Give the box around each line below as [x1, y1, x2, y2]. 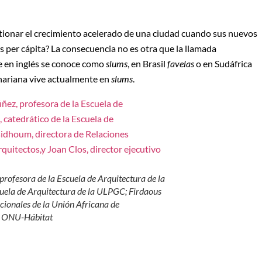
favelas [167, 57, 194, 69]
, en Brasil [127, 57, 167, 69]
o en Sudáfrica [194, 57, 252, 69]
